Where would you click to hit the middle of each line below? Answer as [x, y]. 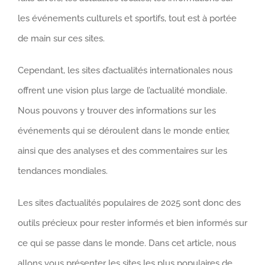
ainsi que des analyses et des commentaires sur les [122, 151]
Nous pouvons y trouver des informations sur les [117, 111]
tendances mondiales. [63, 171]
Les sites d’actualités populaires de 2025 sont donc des [129, 203]
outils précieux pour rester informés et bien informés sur [132, 223]
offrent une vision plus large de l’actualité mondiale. [122, 91]
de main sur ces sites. [61, 39]
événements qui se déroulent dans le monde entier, [124, 131]
